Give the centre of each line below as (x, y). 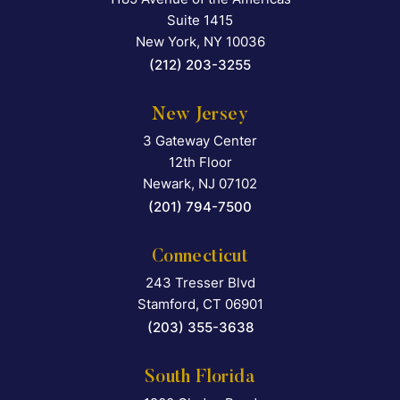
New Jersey (200, 116)
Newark (167, 184)
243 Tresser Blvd (200, 283)
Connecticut (200, 258)
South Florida (200, 378)
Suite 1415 (200, 21)
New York (166, 42)
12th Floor (200, 162)
